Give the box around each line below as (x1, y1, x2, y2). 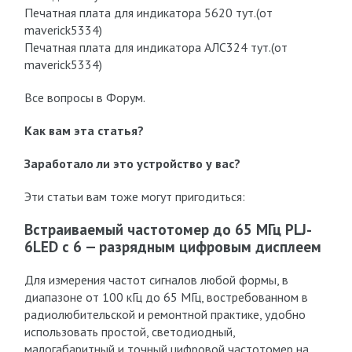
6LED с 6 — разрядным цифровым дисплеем (24, 237, 321, 256)
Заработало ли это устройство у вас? (24, 156, 240, 171)
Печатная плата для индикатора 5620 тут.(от (24, 5, 273, 20)
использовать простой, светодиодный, (24, 324, 235, 339)
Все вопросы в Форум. (24, 90, 145, 105)
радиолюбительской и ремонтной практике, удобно (24, 306, 306, 322)
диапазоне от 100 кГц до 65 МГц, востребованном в (24, 289, 308, 305)
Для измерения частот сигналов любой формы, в (24, 272, 288, 288)
